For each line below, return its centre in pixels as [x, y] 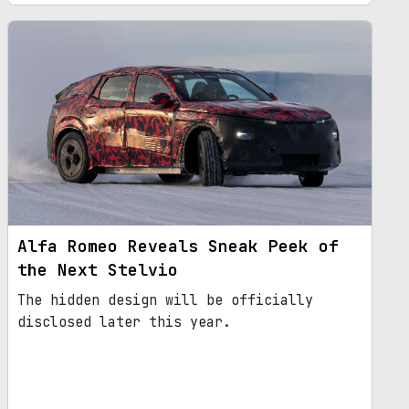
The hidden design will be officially [165, 300]
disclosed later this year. [124, 322]
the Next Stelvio [98, 269]
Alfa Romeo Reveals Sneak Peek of [178, 246]
